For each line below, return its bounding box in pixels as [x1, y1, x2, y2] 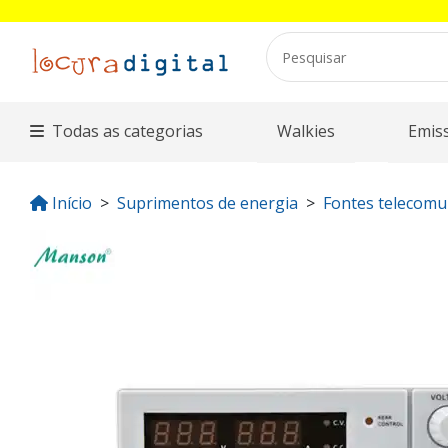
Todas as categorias [52, 120, 204, 142]
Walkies [276, 120, 335, 142]
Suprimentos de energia [117, 192, 298, 214]
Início [52, 192, 92, 214]
